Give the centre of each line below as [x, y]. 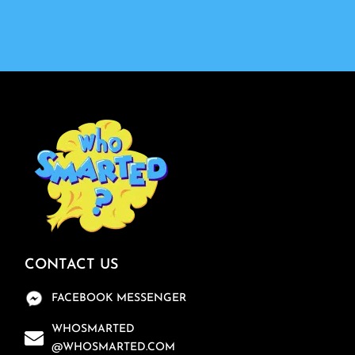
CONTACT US [72, 265]
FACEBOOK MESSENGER [119, 299]
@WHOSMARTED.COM [114, 347]
